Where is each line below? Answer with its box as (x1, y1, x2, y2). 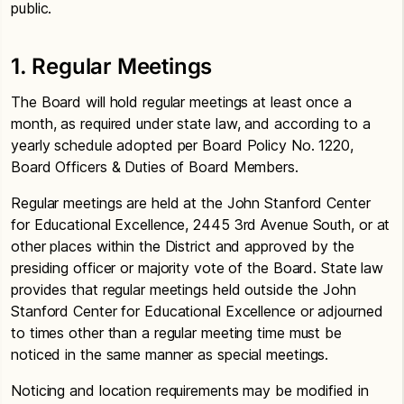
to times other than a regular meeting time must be (11, 324, 342, 342)
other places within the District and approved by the (11, 237, 354, 255)
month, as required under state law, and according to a (11, 115, 371, 133)
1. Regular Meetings (11, 53, 213, 79)
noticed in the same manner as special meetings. (11, 345, 329, 363)
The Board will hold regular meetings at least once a (11, 93, 352, 111)
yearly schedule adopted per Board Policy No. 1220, (11, 136, 353, 154)
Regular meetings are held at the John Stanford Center (11, 194, 371, 212)
